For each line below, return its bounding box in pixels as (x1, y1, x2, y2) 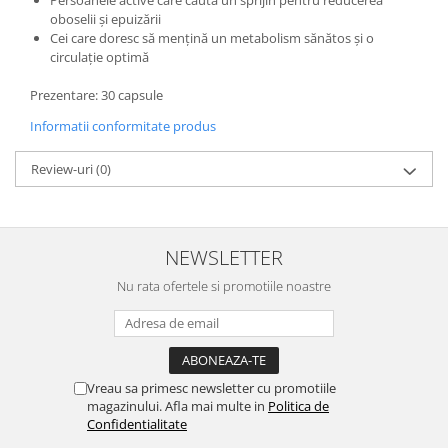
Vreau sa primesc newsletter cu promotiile (87, 379, 336, 397)
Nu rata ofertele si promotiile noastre (117, 277, 331, 295)
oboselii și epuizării (50, 10, 161, 28)
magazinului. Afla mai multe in (87, 397, 268, 415)
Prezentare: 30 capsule (30, 86, 163, 104)
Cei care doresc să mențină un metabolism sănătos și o (50, 29, 374, 47)
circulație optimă (50, 48, 149, 66)
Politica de (268, 397, 329, 415)
